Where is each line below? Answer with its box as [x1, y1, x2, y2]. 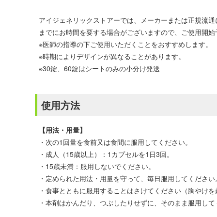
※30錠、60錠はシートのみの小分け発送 [39, 63, 160, 73]
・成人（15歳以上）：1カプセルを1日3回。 [39, 149, 173, 159]
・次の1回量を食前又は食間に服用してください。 [39, 137, 192, 147]
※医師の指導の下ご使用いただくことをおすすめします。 [39, 39, 212, 49]
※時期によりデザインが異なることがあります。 [39, 51, 185, 61]
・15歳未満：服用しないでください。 [39, 161, 155, 171]
